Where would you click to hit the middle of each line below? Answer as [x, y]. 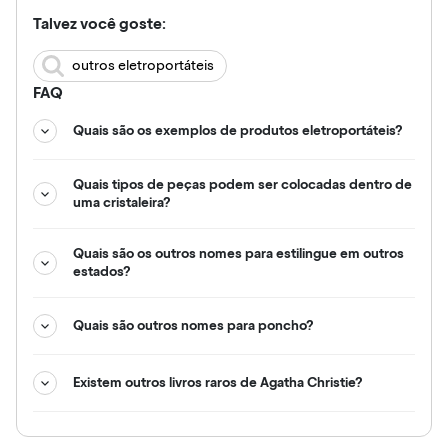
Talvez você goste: [99, 23]
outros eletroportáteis [143, 65]
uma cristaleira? [122, 202]
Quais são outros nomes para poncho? [193, 325]
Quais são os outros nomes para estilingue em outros [238, 253]
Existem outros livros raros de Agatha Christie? [218, 382]
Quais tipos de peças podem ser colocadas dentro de [242, 184]
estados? [102, 271]
